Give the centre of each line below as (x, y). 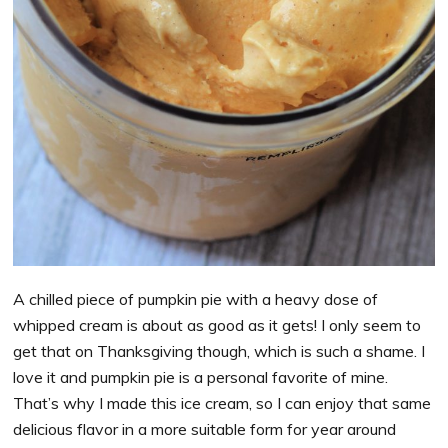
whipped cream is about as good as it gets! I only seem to (217, 324)
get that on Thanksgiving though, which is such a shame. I (219, 350)
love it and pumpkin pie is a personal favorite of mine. (201, 376)
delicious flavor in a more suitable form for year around (205, 428)
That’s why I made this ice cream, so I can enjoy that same (222, 402)
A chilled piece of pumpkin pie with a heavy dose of (196, 298)
